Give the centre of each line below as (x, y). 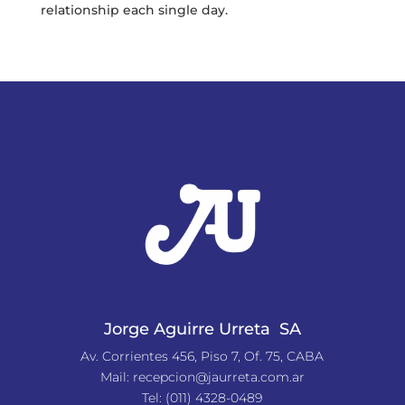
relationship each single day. (134, 10)
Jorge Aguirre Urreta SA (202, 330)
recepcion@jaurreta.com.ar (218, 377)
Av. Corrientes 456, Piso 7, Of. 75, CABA (202, 357)
